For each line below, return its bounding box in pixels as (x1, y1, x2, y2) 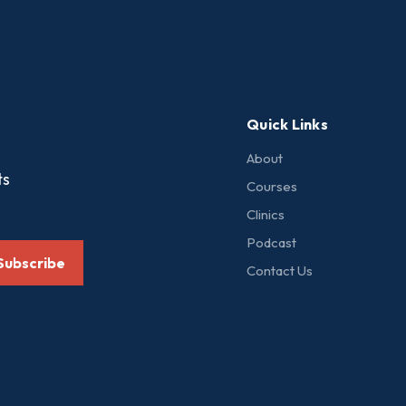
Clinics (246, 205, 285, 223)
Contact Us (246, 261, 313, 279)
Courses (246, 177, 297, 195)
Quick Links (246, 114, 328, 133)
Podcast (246, 233, 296, 251)
